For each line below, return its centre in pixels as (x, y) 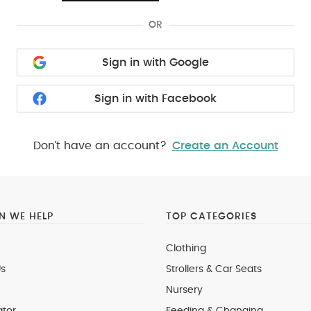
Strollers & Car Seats (214, 269)
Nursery (184, 290)
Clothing (186, 249)
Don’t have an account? (100, 146)
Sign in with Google (155, 62)
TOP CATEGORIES (211, 217)
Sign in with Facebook (155, 99)
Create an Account (225, 146)
